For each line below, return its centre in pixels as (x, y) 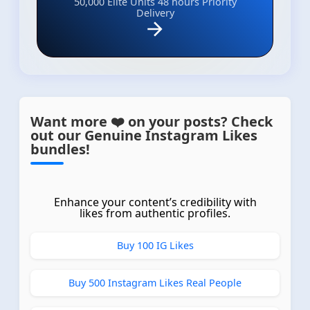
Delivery (155, 12)
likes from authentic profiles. (155, 213)
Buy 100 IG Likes (155, 245)
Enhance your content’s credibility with (155, 202)
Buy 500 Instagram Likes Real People (155, 282)
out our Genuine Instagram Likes (144, 135)
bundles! (60, 149)
